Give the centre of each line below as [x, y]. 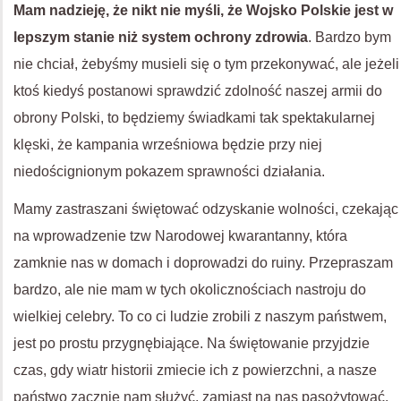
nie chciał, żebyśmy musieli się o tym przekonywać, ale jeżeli [206, 64]
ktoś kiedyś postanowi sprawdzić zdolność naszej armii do [198, 91]
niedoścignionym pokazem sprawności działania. [169, 171]
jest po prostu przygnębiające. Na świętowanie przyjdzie [192, 343]
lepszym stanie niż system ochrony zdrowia [161, 37]
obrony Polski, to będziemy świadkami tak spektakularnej [194, 118]
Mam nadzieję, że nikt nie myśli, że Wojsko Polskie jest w [203, 10]
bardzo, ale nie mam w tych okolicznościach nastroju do [190, 290]
